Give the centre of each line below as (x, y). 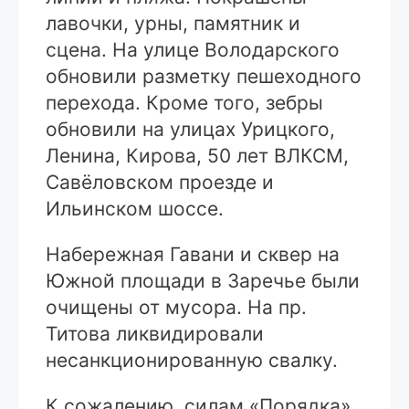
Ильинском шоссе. (135, 209)
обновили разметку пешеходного (204, 77)
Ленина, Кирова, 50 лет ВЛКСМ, (197, 156)
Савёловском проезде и (160, 183)
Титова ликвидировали (155, 334)
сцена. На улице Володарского (193, 50)
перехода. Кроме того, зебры (184, 103)
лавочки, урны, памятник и (173, 24)
